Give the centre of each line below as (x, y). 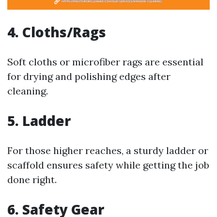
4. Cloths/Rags (57, 32)
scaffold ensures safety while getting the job (108, 165)
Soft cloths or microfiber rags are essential (105, 62)
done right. (32, 179)
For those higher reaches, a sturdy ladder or (108, 150)
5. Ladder (39, 121)
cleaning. (28, 91)
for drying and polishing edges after (89, 76)
